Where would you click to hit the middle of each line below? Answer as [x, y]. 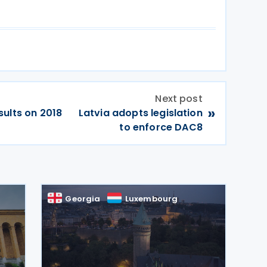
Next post [179, 99]
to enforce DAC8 [161, 127]
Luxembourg [151, 199]
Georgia [83, 199]
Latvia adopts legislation [140, 113]
